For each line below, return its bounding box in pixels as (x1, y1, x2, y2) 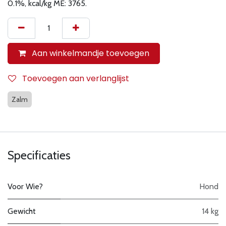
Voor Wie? (8, 182, 43, 192)
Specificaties (8, 148, 71, 163)
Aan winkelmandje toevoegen (30, 47, 149, 60)
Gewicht (8, 206, 36, 216)
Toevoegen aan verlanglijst (22, 73, 129, 85)
